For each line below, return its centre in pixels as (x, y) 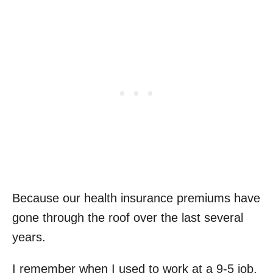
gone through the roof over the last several (128, 218)
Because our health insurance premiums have (136, 198)
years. (29, 237)
